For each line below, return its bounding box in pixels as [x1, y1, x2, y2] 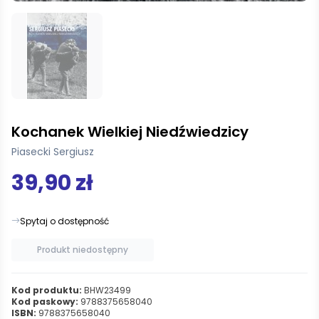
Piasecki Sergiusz [11, 144, 94, 159]
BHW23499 [82, 283, 131, 296]
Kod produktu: [11, 283, 82, 296]
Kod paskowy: [11, 295, 78, 308]
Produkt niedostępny [37, 243, 128, 256]
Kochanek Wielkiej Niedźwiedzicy [11, 121, 249, 142]
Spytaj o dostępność [20, 214, 109, 227]
